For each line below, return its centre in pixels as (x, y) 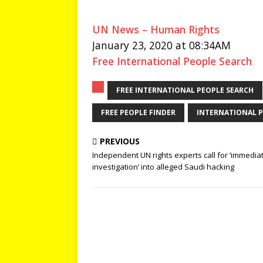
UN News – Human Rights (156, 29)
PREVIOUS (120, 141)
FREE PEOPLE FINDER (138, 112)
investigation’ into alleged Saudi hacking (164, 167)
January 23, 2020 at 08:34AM (161, 45)
